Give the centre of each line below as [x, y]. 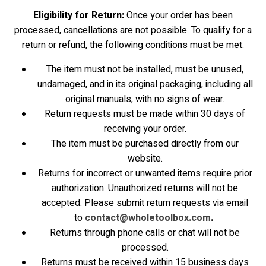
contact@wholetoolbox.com [148, 218]
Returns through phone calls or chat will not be [145, 233]
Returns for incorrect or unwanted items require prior [145, 173]
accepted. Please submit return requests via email [145, 203]
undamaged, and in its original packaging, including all [145, 84]
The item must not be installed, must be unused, [145, 69]
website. [145, 159]
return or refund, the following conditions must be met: [133, 45]
